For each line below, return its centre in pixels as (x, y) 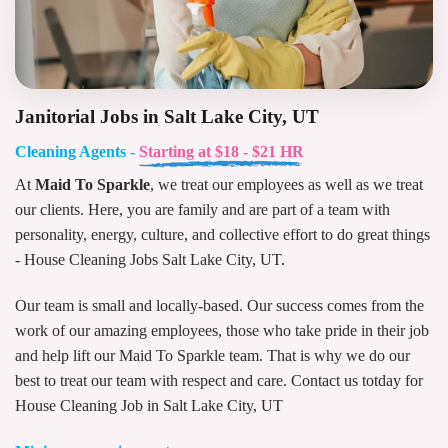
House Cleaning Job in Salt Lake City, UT (149, 405)
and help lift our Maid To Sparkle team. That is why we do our (212, 355)
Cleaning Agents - (77, 152)
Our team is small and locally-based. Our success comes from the (219, 305)
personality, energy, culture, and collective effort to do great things (222, 235)
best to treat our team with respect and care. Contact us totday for (219, 380)
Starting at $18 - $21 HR (221, 152)
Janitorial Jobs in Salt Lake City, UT (167, 117)
